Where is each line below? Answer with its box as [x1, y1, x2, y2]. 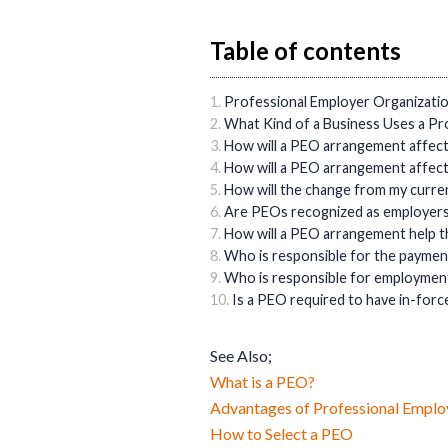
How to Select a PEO [210, 423, 353, 443]
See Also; [210, 345, 272, 365]
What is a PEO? [210, 371, 315, 391]
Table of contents [210, 35, 401, 65]
